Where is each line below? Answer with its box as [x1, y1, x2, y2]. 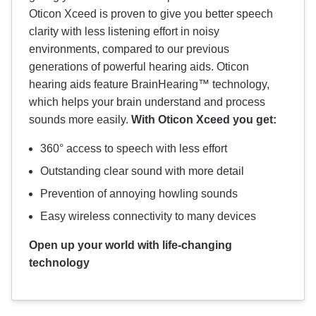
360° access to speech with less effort [40, 142, 227, 155]
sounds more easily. [29, 114, 131, 126]
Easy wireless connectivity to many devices [40, 210, 256, 223]
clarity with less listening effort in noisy [29, 25, 219, 38]
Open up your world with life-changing [29, 239, 232, 252]
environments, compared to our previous [29, 43, 229, 56]
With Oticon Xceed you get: [131, 114, 276, 126]
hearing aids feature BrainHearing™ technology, [29, 78, 269, 91]
